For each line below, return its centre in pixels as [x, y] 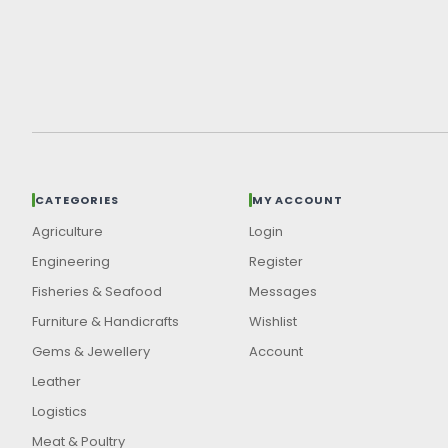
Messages [282, 292]
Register [275, 262]
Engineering [71, 262]
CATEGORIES [77, 199]
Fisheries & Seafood [97, 292]
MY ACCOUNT [297, 199]
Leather [56, 382]
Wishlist [272, 322]
